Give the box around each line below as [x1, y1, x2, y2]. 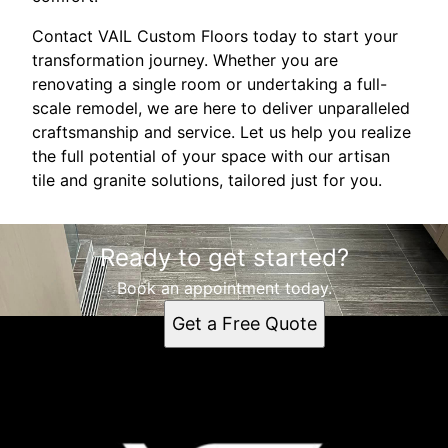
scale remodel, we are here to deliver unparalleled [32, 97, 410, 118]
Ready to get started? [99, 242, 349, 272]
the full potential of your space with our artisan [32, 145, 390, 166]
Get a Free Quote [171, 312, 317, 334]
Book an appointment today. [116, 277, 332, 298]
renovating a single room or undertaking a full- [32, 73, 387, 94]
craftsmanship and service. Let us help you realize [32, 121, 411, 142]
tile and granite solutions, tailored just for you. [32, 169, 382, 190]
